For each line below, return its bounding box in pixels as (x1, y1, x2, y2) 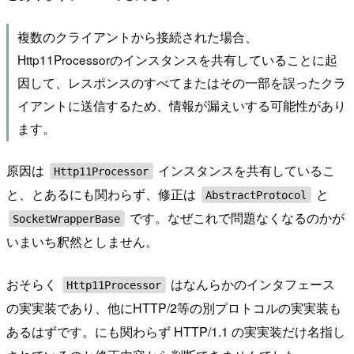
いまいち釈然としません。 (6, 232, 158, 251)
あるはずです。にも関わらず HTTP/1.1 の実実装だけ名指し (6, 322, 345, 341)
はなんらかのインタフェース (168, 275, 336, 294)
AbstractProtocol (205, 188, 307, 201)
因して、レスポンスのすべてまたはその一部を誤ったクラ (17, 73, 346, 92)
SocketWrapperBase (13, 212, 121, 225)
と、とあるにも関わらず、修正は (6, 185, 199, 204)
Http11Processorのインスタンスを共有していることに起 (17, 51, 337, 69)
